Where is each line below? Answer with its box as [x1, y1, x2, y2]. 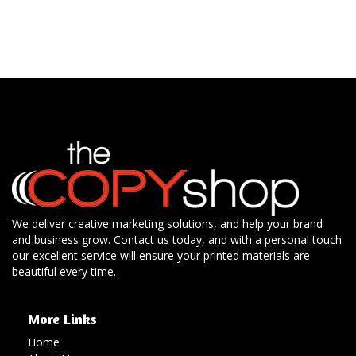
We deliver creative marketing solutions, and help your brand [12, 216, 323, 231]
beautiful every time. [12, 264, 116, 279]
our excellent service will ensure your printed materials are [12, 248, 310, 263]
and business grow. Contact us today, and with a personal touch [12, 232, 342, 247]
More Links [28, 310, 97, 327]
